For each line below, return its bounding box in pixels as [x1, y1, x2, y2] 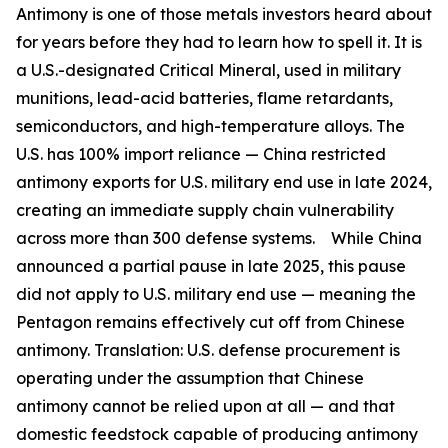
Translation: [90, 340, 187, 361]
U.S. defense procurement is [187, 340, 400, 361]
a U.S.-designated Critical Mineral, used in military [16, 60, 401, 81]
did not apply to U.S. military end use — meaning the [16, 284, 416, 305]
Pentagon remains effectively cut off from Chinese [16, 312, 405, 333]
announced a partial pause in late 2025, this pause [16, 256, 406, 277]
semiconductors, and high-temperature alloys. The [16, 116, 405, 137]
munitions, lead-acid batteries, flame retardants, [16, 88, 393, 109]
